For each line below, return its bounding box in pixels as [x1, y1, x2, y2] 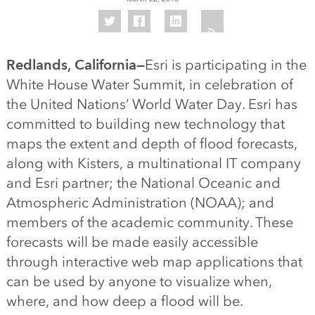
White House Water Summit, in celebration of [6, 76, 293, 93]
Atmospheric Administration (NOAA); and [6, 194, 274, 211]
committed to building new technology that [6, 115, 285, 132]
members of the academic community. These [6, 214, 293, 231]
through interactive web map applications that [6, 253, 302, 270]
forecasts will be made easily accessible [6, 233, 258, 250]
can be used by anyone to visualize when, [6, 273, 272, 290]
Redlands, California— [6, 56, 145, 73]
